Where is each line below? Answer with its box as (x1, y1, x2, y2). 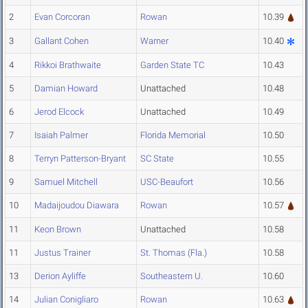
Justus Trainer (34, 247, 91, 258)
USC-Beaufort (140, 177, 193, 188)
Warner (140, 36, 168, 47)
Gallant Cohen (34, 36, 89, 47)
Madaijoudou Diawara (34, 200, 119, 211)
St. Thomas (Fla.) (140, 247, 207, 258)
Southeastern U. (140, 271, 203, 282)
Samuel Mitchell (34, 177, 98, 188)
